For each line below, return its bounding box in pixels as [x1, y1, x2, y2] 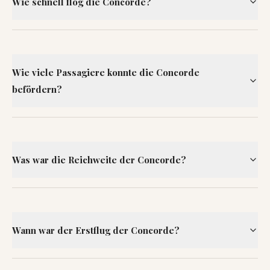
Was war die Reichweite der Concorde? [12, 154, 186, 166]
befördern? [12, 83, 62, 95]
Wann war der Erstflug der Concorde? [12, 224, 180, 236]
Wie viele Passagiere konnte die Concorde [12, 66, 199, 78]
